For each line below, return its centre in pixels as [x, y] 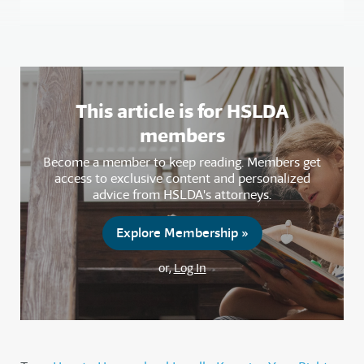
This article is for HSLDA [182, 111]
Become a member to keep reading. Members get [182, 162]
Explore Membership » [182, 233]
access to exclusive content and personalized [182, 179]
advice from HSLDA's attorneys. [182, 195]
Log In [190, 268]
